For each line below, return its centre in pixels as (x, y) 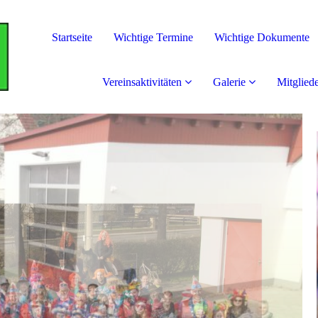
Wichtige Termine (153, 37)
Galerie (229, 82)
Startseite (72, 37)
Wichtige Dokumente (262, 37)
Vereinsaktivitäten (142, 82)
